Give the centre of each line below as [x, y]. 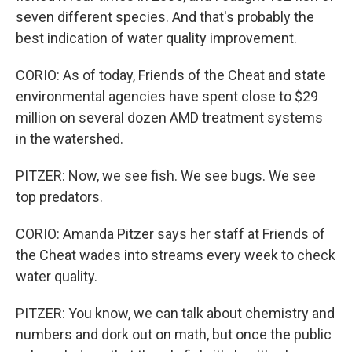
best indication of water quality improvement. [156, 38]
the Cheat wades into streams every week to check [176, 255]
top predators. [59, 197]
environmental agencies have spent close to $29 [167, 96]
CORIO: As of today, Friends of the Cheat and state [171, 75]
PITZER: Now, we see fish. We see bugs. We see [166, 176]
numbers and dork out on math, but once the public [174, 334]
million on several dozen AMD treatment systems [169, 117]
